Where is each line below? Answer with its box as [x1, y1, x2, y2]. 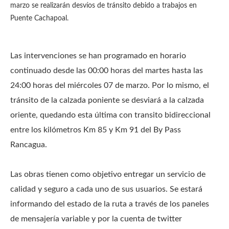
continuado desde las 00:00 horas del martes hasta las [10, 66, 203, 75]
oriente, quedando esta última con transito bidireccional [10, 111, 211, 119]
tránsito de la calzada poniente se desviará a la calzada [10, 96, 204, 104]
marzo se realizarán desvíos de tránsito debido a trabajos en [10, 2, 197, 9]
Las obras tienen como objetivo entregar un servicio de [10, 170, 205, 178]
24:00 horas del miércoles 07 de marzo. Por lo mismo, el [10, 81, 209, 89]
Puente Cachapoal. [10, 15, 71, 22]
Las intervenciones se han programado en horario [10, 52, 186, 60]
